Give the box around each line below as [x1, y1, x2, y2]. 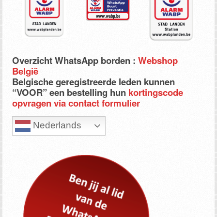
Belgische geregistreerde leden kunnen [12, 75, 175, 89]
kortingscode [128, 86, 183, 99]
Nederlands [31, 120, 81, 131]
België [12, 64, 38, 78]
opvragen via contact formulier [12, 96, 140, 110]
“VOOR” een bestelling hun [12, 86, 128, 99]
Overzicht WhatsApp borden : [12, 54, 136, 67]
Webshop [138, 54, 178, 67]
